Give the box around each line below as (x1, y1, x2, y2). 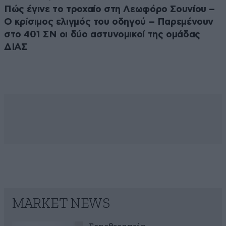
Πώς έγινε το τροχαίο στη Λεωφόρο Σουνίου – (4, 5, 215, 15)
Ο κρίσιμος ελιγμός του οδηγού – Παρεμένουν (4, 17, 214, 27)
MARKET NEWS (12, 197, 110, 211)
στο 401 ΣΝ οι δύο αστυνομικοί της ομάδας (4, 30, 200, 40)
